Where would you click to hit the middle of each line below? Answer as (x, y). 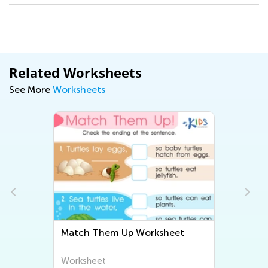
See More (31, 89)
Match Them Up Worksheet (123, 232)
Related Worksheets (75, 72)
